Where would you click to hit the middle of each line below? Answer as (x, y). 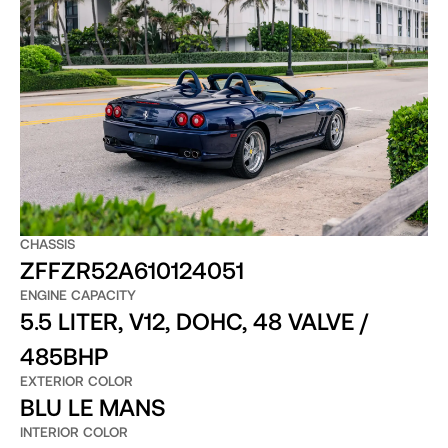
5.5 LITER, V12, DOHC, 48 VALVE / (193, 321)
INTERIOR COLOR (73, 432)
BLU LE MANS (92, 407)
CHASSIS (47, 244)
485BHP (63, 356)
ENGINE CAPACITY (77, 295)
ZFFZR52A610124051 (131, 270)
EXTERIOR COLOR (76, 381)
